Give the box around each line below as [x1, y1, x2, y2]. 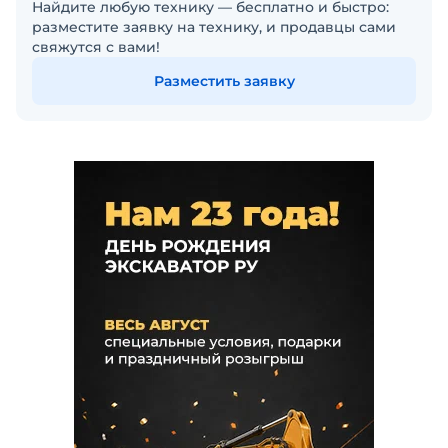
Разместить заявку [153, 72, 295, 90]
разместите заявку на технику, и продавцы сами [32, 18, 396, 36]
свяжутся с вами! [32, 38, 160, 56]
